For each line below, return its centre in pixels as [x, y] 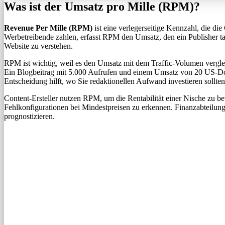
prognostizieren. [29, 117]
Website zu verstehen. [38, 46]
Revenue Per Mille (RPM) [48, 28]
